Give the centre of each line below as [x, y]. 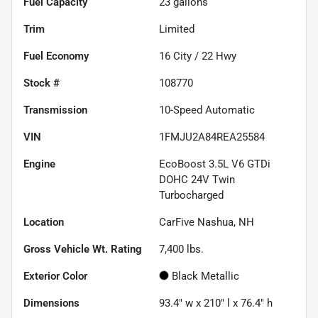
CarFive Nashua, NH [207, 222]
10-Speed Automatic [207, 110]
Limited [177, 29]
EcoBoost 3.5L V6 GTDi [215, 164]
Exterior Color [55, 276]
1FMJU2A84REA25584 [212, 137]
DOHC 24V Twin [197, 179]
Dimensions [51, 303]
